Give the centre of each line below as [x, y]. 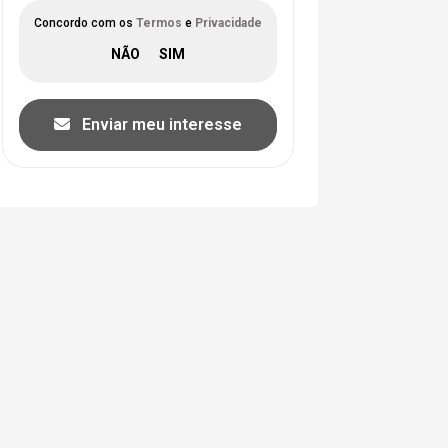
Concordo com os [85, 22]
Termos [159, 22]
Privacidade [228, 22]
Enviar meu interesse [160, 124]
